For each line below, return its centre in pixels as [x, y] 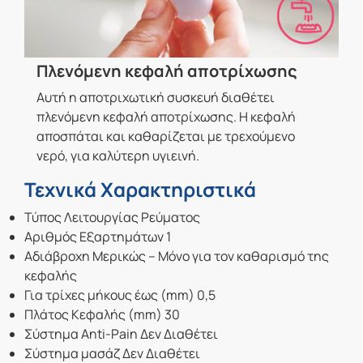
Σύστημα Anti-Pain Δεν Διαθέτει [121, 334]
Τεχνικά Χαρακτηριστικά [140, 190]
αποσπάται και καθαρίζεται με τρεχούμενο [166, 137]
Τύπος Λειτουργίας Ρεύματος [112, 218]
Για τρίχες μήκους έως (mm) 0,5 [120, 295]
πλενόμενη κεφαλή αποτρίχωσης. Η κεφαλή [166, 117]
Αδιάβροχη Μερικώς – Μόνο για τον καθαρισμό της [177, 256]
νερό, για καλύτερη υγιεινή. [118, 156]
